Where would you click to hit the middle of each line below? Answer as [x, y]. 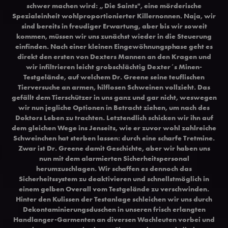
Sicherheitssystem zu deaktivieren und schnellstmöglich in [114, 178]
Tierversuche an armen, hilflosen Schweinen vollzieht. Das [114, 87]
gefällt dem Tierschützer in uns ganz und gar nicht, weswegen [114, 97]
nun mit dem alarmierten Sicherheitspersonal [114, 158]
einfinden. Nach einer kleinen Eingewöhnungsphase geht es [114, 46]
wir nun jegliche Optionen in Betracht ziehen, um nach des [114, 107]
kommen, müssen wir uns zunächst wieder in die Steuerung [114, 36]
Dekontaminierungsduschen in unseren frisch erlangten [114, 209]
